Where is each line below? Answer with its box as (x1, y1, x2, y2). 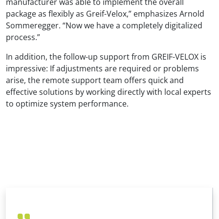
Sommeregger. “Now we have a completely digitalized (6, 20, 202, 31)
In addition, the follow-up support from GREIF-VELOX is (6, 51, 206, 63)
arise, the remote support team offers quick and (6, 75, 184, 86)
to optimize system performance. (6, 98, 129, 109)
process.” (6, 32, 40, 43)
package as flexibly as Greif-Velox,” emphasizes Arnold (6, 8, 204, 20)
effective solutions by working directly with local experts (6, 87, 211, 98)
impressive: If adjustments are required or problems (6, 63, 199, 74)
